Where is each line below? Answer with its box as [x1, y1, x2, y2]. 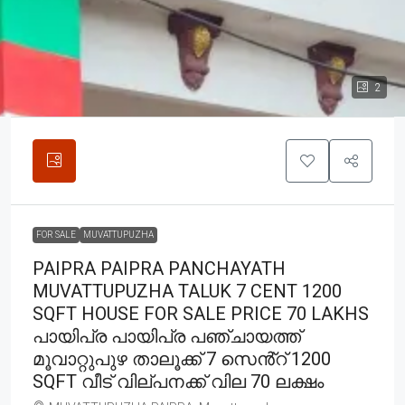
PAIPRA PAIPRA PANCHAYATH [33, 257, 286, 279]
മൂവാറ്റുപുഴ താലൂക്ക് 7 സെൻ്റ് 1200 [33, 347, 331, 370]
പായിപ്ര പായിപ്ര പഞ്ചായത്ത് [33, 325, 301, 347]
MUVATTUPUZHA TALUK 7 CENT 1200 [33, 279, 342, 302]
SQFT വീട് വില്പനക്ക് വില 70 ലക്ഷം [33, 370, 324, 392]
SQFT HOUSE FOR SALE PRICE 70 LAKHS [33, 302, 369, 325]
